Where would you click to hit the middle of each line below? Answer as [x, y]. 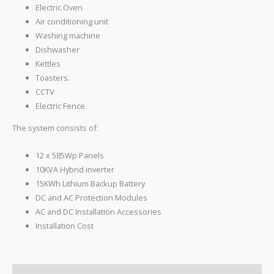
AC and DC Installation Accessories [99, 212]
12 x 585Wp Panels [70, 156]
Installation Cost [65, 226]
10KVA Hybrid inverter [75, 170]
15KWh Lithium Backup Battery [91, 184]
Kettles [48, 63]
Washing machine [68, 35]
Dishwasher [58, 49]
